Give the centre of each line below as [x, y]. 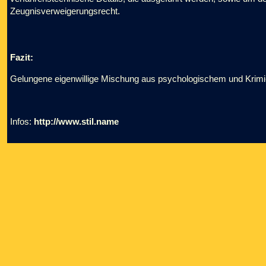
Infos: [22, 121]
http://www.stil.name [76, 121]
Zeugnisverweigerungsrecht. [65, 11]
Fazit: [22, 57]
